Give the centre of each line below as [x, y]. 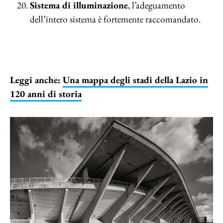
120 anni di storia [46, 94]
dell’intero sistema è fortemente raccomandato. [115, 19]
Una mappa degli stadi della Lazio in [135, 80]
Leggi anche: [36, 80]
